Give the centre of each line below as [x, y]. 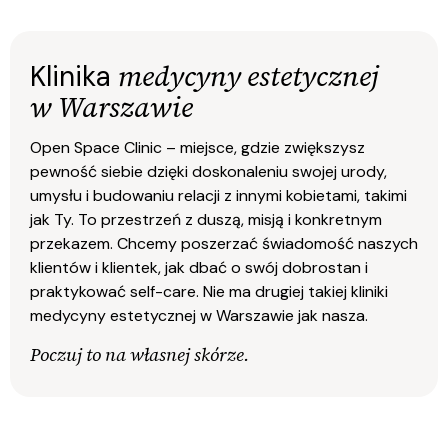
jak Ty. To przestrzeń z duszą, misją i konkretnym [206, 220]
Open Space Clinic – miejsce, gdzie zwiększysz [197, 148]
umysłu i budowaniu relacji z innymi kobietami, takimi [218, 196]
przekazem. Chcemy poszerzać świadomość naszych [224, 244]
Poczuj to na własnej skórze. [139, 354]
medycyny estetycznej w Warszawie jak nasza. [199, 316]
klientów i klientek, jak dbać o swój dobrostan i [199, 268]
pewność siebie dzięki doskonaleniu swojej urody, [208, 172]
